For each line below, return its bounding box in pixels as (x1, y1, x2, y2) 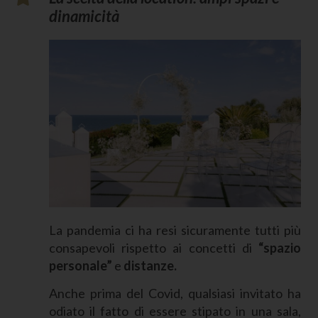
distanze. (123, 257, 179, 273)
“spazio (258, 239, 301, 256)
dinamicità (48, 6, 119, 26)
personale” (48, 257, 112, 273)
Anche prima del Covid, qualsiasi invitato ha (48, 285, 301, 302)
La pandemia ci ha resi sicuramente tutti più (48, 221, 301, 238)
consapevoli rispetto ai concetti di (48, 239, 258, 256)
